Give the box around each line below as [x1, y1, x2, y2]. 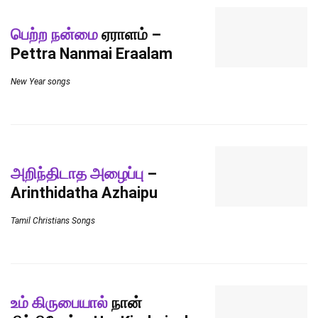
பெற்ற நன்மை [11, 25, 98, 43]
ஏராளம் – [98, 25, 161, 43]
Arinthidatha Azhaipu [11, 183, 158, 202]
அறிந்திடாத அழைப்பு [11, 164, 143, 182]
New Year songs [11, 76, 70, 87]
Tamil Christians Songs [11, 215, 95, 226]
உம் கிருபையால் [11, 294, 108, 312]
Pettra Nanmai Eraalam [11, 44, 172, 62]
